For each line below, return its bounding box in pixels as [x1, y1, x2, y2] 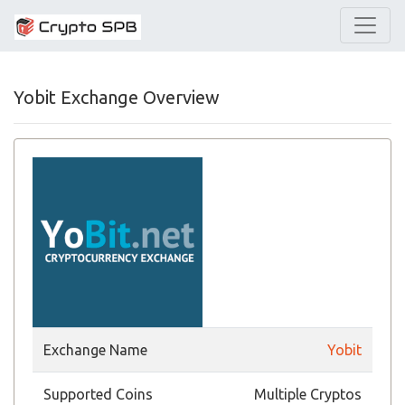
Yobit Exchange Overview [14, 87, 220, 108]
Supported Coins [43, 386, 153, 402]
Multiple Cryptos [254, 386, 362, 402]
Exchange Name [43, 342, 147, 358]
